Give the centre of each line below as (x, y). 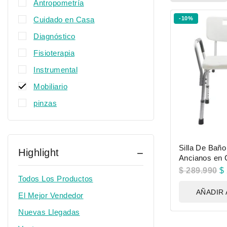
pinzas (45, 103)
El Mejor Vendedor (51, 195)
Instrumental (55, 70)
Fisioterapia (54, 53)
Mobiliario (50, 86)
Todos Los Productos (56, 179)
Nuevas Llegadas (49, 212)
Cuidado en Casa (64, 20)
